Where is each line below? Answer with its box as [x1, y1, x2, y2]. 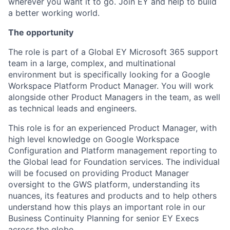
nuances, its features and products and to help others [8, 190, 217, 201]
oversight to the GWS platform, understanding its [8, 179, 200, 189]
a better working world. [8, 8, 100, 18]
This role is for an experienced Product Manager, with [8, 123, 217, 133]
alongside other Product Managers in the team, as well [8, 92, 220, 102]
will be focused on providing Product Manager [8, 168, 189, 178]
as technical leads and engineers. [8, 103, 137, 113]
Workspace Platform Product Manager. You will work [8, 81, 214, 91]
